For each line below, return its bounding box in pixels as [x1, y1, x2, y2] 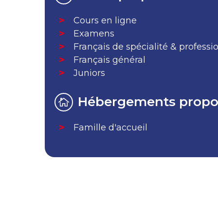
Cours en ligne [73, 15, 137, 26]
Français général [73, 54, 145, 65]
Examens [73, 28, 114, 39]
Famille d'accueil [73, 122, 147, 133]
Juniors [73, 67, 105, 78]
